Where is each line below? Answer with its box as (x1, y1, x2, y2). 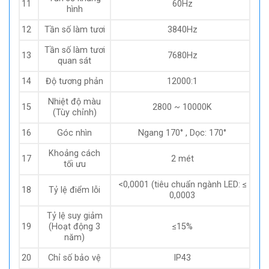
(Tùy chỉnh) (52, 107, 97, 118)
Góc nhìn (57, 127, 92, 138)
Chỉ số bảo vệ (48, 252, 101, 263)
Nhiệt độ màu (48, 96, 101, 107)
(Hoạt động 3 (49, 221, 100, 232)
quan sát (58, 55, 91, 66)
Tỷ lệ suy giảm (46, 210, 103, 221)
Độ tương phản (46, 76, 103, 86)
